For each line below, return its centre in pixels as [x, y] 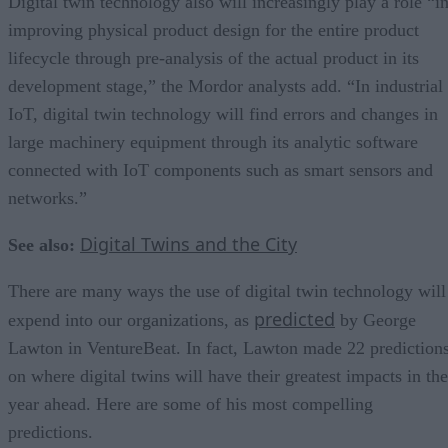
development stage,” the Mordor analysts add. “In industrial [225, 85]
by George [375, 319]
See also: [41, 244]
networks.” [47, 197]
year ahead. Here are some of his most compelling [190, 403]
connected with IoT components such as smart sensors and [220, 169]
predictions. [50, 431]
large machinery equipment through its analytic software [213, 141]
